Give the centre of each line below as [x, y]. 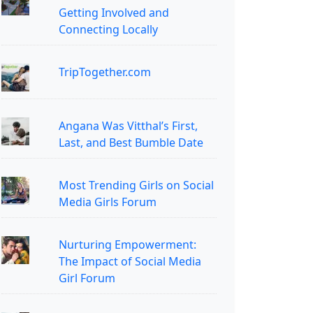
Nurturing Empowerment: [127, 244]
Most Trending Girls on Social [136, 185]
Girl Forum [87, 278]
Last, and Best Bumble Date [131, 142]
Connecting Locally [108, 29]
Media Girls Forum [107, 202]
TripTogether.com [104, 72]
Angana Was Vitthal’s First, [128, 125]
